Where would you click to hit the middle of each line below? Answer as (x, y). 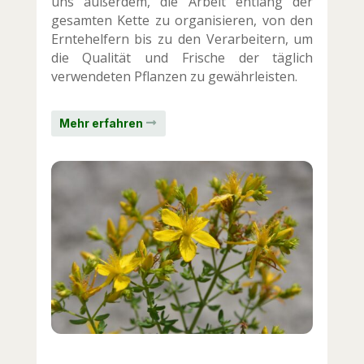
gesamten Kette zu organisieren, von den (182, 21)
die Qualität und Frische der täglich (182, 58)
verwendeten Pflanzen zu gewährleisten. (174, 77)
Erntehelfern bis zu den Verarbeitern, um (182, 39)
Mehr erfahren (101, 123)
